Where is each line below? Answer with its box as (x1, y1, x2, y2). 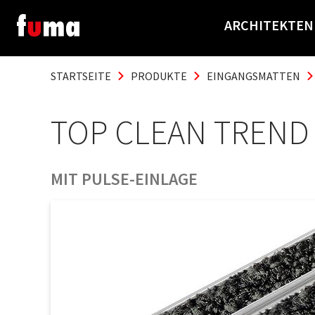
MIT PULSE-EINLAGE (51, 168, 198, 191)
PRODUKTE (131, 69, 187, 83)
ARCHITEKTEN (224, 16, 314, 34)
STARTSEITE (51, 69, 111, 83)
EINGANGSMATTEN (207, 69, 300, 83)
